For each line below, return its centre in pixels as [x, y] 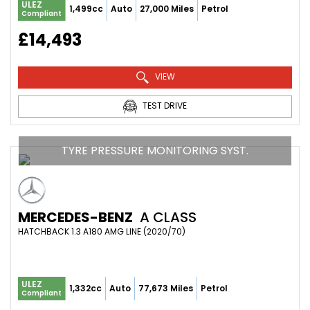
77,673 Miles [166, 288]
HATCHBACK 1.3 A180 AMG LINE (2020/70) [102, 231]
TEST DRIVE [164, 105]
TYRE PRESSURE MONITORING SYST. [155, 150]
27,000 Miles [167, 8]
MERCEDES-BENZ [75, 217]
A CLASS [166, 217]
